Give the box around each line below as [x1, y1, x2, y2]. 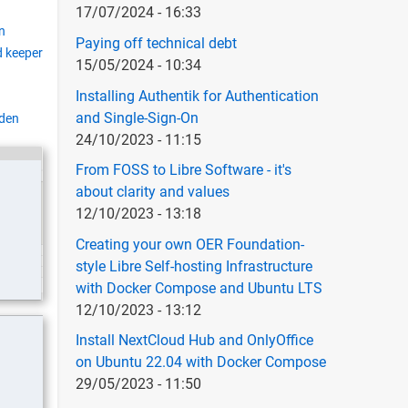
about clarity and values [75, 183, 229, 201]
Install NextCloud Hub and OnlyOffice [75, 331, 313, 350]
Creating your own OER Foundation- [75, 235, 304, 253]
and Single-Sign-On [75, 108, 199, 127]
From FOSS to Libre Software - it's [75, 161, 291, 179]
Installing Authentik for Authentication [75, 87, 319, 105]
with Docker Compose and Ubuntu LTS [75, 279, 322, 297]
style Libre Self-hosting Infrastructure [75, 257, 312, 275]
